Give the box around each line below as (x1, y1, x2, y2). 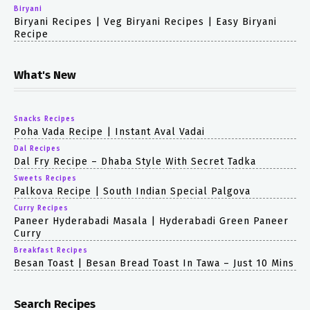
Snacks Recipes (14, 114, 75, 123)
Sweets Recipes (14, 174, 77, 183)
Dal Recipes (14, 144, 61, 153)
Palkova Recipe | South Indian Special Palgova (14, 185, 250, 197)
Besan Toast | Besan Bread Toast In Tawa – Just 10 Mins (14, 257, 294, 269)
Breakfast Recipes (14, 246, 88, 255)
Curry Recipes (14, 203, 69, 212)
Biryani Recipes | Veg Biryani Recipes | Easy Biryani (14, 15, 277, 28)
